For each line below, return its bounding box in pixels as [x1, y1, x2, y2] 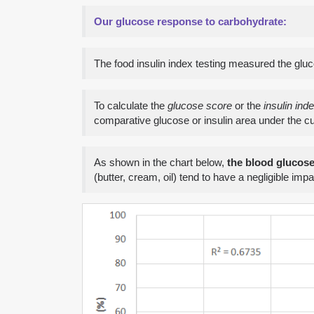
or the [232, 99, 264, 111]
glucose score [168, 99, 232, 111]
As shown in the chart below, [94, 156, 227, 168]
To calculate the [94, 99, 168, 111]
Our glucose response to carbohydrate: [94, 15, 287, 27]
